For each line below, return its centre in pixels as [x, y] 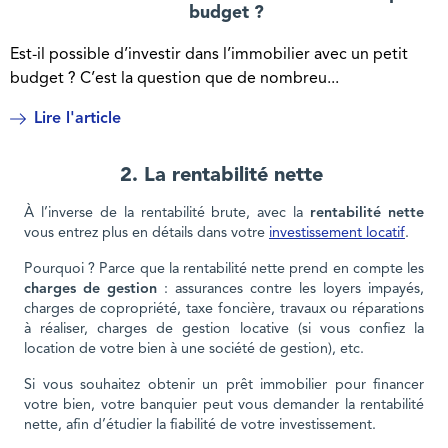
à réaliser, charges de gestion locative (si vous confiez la [224, 330]
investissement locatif [337, 234]
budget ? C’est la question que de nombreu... [174, 78]
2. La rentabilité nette [221, 176]
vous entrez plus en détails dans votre [146, 234]
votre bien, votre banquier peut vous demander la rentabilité [224, 406]
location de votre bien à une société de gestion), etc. [198, 350]
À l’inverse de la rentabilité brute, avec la [167, 214]
